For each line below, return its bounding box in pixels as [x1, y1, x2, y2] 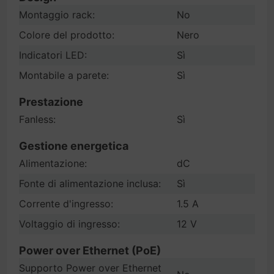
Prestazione [19, 95, 83, 108]
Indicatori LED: [19, 49, 87, 61]
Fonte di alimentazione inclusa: [19, 177, 161, 190]
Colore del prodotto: [19, 29, 114, 41]
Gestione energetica [19, 139, 128, 152]
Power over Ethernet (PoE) [19, 244, 161, 257]
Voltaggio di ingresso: [19, 218, 120, 230]
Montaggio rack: [19, 9, 95, 21]
